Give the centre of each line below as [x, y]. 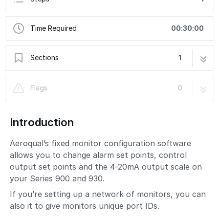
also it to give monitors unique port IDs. [85, 206]
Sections [44, 57]
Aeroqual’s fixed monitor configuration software [100, 143]
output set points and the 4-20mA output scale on [106, 167]
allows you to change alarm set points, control [98, 155]
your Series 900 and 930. [57, 178]
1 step [194, 80]
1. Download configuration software [74, 80]
